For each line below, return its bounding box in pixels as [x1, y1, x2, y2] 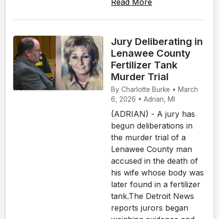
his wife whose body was [111, 168, 204, 178]
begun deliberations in [111, 121, 193, 131]
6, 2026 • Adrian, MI [111, 95, 175, 104]
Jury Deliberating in [111, 35, 203, 47]
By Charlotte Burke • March [111, 86, 198, 94]
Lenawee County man [111, 144, 192, 154]
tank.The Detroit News [111, 191, 194, 201]
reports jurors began [111, 203, 188, 213]
